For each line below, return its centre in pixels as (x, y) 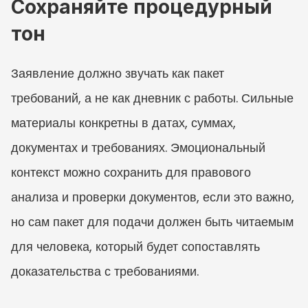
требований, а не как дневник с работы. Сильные (152, 98)
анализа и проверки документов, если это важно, (153, 197)
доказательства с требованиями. (105, 271)
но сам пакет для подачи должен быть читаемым (152, 221)
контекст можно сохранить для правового (131, 172)
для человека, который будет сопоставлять (135, 246)
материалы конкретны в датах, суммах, (123, 122)
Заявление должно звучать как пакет (118, 73)
